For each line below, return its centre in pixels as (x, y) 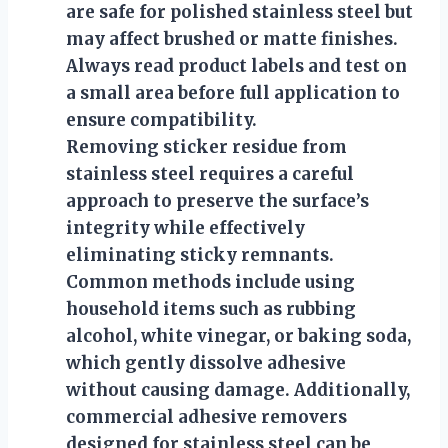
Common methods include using (210, 281)
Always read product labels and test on (236, 65)
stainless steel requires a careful (210, 173)
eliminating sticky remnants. (200, 254)
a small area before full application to (233, 92)
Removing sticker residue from (206, 146)
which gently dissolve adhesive (206, 362)
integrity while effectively (185, 227)
